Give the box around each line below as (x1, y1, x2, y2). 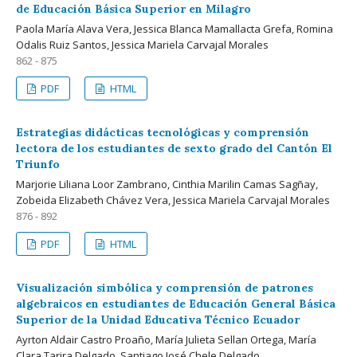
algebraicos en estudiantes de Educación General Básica (16, 296, 335, 311)
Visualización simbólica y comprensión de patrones (16, 280, 313, 295)
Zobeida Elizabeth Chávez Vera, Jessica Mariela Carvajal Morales (16, 192, 330, 207)
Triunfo (16, 156, 60, 171)
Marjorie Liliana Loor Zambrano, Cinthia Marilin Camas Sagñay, (16, 176, 318, 191)
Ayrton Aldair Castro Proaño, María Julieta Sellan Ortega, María (16, 331, 316, 347)
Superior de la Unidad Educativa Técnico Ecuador (16, 312, 300, 327)
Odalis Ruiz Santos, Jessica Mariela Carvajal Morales (16, 37, 269, 52)
